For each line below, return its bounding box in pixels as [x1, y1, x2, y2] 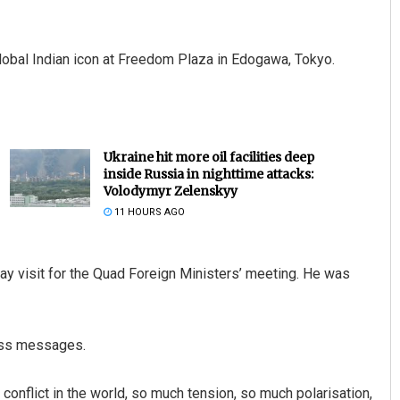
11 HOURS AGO [111, 206, 185, 219]
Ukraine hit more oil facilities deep [103, 149, 314, 166]
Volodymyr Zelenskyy [103, 183, 237, 200]
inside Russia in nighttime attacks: [103, 166, 313, 183]
